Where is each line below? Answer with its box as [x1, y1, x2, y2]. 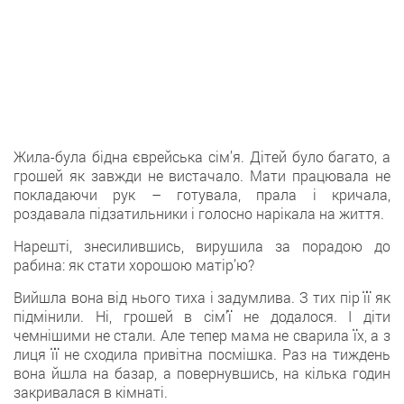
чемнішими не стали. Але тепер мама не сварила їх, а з [14, 326, 390, 344]
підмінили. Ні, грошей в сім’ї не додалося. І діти [14, 307, 390, 326]
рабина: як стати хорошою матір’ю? [14, 255, 254, 274]
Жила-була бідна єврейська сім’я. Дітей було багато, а [14, 147, 390, 166]
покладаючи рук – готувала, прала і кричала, [14, 185, 390, 204]
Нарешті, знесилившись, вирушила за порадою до [14, 236, 390, 255]
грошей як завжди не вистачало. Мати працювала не [14, 166, 390, 185]
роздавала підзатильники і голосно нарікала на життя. [14, 204, 384, 223]
